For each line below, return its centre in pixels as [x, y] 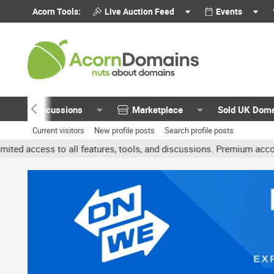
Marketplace [158, 109]
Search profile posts [199, 130]
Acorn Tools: [57, 11]
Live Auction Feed [139, 11]
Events [229, 11]
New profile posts [124, 130]
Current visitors [58, 130]
